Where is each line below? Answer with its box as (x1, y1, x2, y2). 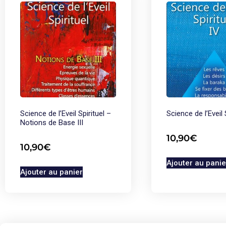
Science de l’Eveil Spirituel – (20, 108, 111, 118)
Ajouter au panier (20, 167, 83, 177)
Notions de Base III (20, 118, 83, 127)
